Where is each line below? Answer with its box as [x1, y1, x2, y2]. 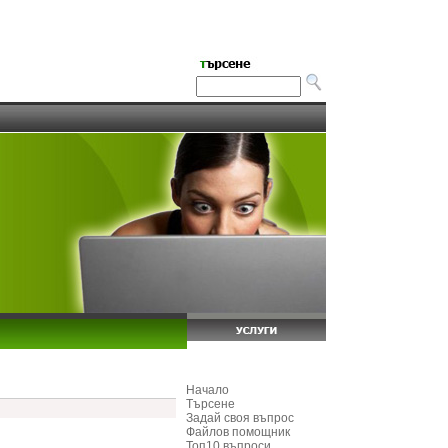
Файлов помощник [186, 425, 290, 439]
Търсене [186, 397, 235, 411]
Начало [186, 383, 229, 397]
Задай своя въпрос [186, 411, 294, 425]
